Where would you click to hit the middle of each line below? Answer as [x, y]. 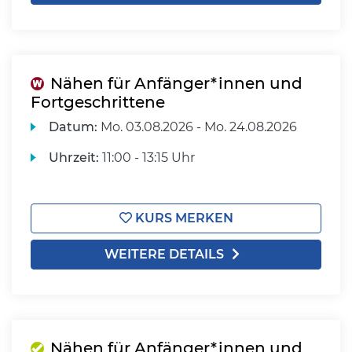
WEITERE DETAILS [164, 254]
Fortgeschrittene [98, 102]
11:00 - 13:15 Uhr [147, 158]
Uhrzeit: [74, 158]
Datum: [73, 127]
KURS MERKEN [182, 218]
